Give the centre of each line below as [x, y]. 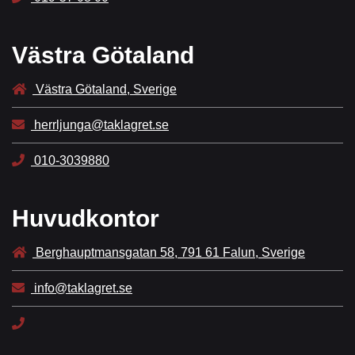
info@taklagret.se [82, 288]
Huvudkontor [86, 219]
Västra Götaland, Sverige [105, 90]
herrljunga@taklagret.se [100, 125]
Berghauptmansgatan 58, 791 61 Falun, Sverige [169, 253]
